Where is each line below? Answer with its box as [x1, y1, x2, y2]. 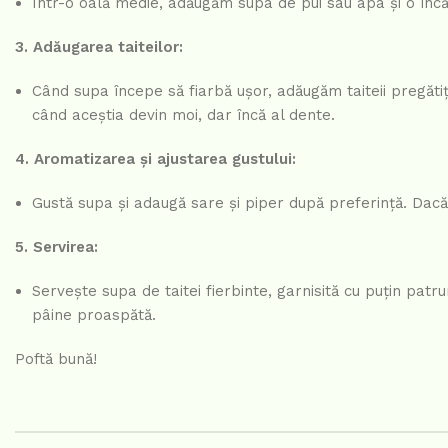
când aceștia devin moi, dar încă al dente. [32, 106, 335, 125]
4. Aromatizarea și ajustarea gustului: [15, 150, 296, 169]
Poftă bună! [15, 350, 97, 369]
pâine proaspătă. [32, 306, 156, 325]
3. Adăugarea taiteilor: [15, 38, 183, 57]
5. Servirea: [15, 238, 98, 257]
